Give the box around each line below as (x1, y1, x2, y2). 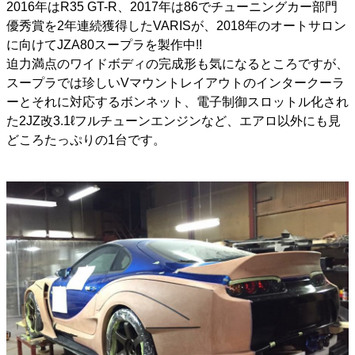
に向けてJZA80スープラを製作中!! (6, 37, 202, 52)
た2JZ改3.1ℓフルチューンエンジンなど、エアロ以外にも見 (6, 113, 341, 128)
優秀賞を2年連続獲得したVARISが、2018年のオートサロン (6, 18, 346, 32)
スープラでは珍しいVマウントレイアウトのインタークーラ (6, 75, 345, 90)
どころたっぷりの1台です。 (6, 132, 166, 147)
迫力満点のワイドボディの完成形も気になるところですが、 (6, 56, 349, 71)
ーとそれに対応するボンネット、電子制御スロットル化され (6, 94, 349, 109)
